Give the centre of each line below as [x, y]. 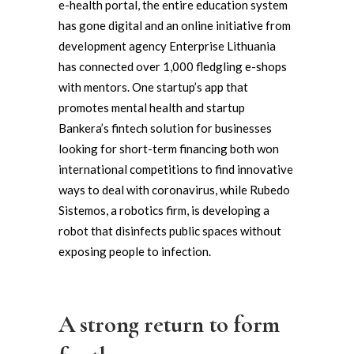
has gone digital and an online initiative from [175, 25]
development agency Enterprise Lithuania [167, 46]
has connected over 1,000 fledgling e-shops [173, 66]
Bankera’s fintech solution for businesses [165, 128]
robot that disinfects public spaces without [170, 231]
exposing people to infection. [135, 251]
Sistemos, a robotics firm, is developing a [164, 210]
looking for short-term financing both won [169, 149]
